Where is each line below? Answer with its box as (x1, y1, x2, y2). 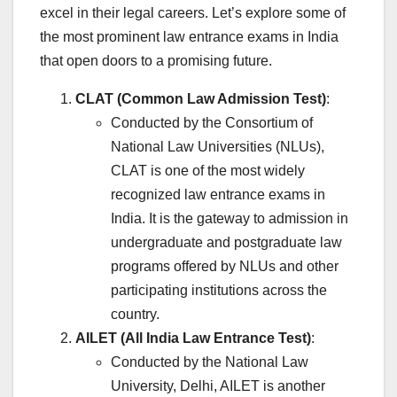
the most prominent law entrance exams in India (40, 29, 339, 45)
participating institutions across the (111, 283, 327, 299)
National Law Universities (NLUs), (111, 139, 324, 155)
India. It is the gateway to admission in (111, 211, 348, 227)
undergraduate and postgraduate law (111, 235, 342, 251)
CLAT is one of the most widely (111, 163, 305, 179)
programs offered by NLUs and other (111, 259, 339, 275)
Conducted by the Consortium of (111, 115, 313, 131)
